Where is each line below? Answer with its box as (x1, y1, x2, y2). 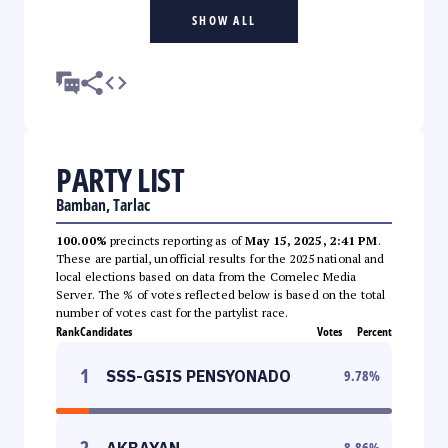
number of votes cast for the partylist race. (56, 304, 289, 320)
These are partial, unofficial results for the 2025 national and (56, 250, 385, 266)
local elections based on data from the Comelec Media (56, 268, 357, 284)
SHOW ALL (192, 11, 256, 29)
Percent (357, 322, 392, 340)
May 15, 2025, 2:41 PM (245, 232, 378, 248)
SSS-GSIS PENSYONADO (106, 365, 291, 386)
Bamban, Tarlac (56, 193, 150, 216)
